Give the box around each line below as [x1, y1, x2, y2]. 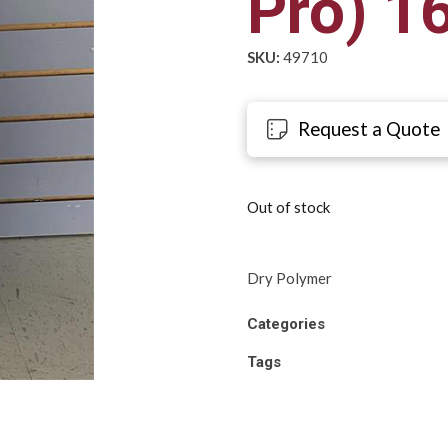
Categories [246, 314, 325, 333]
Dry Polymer [246, 269, 332, 288]
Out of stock [246, 198, 330, 217]
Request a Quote [298, 117, 441, 141]
